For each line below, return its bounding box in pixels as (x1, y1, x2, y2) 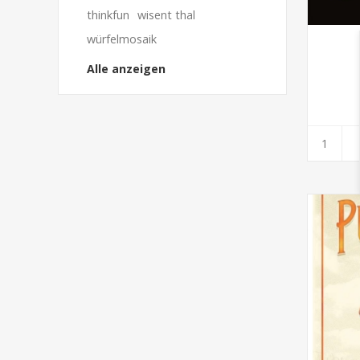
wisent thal (137, 7, 195, 22)
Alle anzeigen (87, 61, 166, 76)
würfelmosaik (87, 31, 157, 47)
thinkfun (87, 7, 129, 22)
